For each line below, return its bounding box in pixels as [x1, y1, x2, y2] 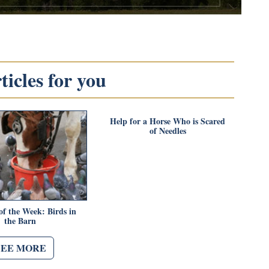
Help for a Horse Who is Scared [110, 114, 226, 127]
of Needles [149, 124, 186, 137]
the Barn [4, 214, 37, 227]
